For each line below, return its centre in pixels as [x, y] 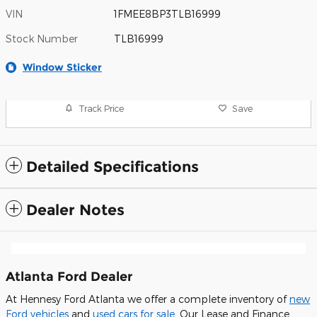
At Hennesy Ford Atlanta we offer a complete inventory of [148, 299]
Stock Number [42, 39]
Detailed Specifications [113, 167]
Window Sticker [62, 68]
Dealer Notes [75, 210]
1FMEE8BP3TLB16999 [168, 14]
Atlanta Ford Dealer [69, 277]
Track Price [102, 108]
